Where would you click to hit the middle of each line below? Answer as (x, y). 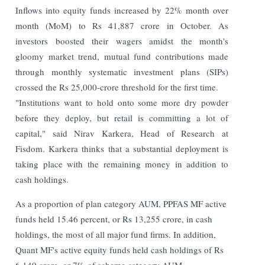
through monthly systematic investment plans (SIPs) (122, 71)
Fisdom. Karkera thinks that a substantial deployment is (122, 148)
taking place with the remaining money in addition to (122, 164)
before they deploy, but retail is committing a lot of (122, 117)
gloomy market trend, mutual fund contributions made (122, 56)
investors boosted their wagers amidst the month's (122, 41)
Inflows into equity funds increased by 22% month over (122, 10)
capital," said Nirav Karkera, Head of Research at (122, 133)
